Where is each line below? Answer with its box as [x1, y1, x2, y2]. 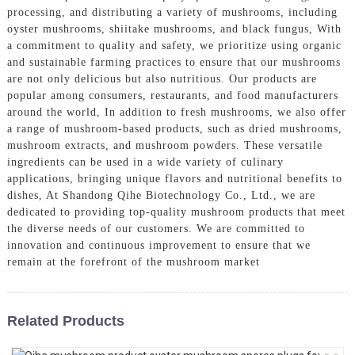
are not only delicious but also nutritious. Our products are [6, 72, 317, 85]
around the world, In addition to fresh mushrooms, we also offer [6, 105, 346, 118]
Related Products [6, 312, 124, 329]
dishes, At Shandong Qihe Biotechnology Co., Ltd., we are [6, 189, 315, 201]
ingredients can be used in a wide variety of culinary [6, 155, 284, 168]
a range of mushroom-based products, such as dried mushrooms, [6, 122, 342, 135]
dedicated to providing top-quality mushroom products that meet [6, 205, 345, 218]
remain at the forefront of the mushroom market [6, 255, 260, 268]
